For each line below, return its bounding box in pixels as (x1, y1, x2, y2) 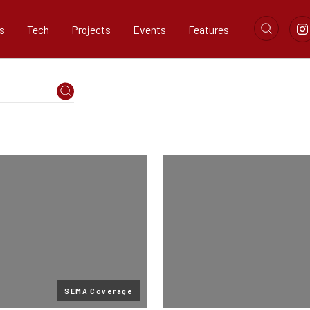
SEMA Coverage (64, 286, 133, 295)
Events (133, 22, 166, 36)
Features (188, 22, 229, 36)
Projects (71, 22, 111, 36)
